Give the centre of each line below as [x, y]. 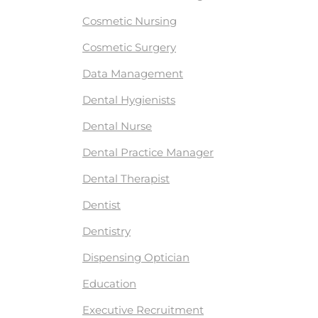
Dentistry [106, 231]
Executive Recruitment [143, 310]
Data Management [133, 73]
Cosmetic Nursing [130, 21]
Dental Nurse [117, 126]
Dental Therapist [126, 179]
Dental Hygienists [129, 100]
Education [109, 284]
